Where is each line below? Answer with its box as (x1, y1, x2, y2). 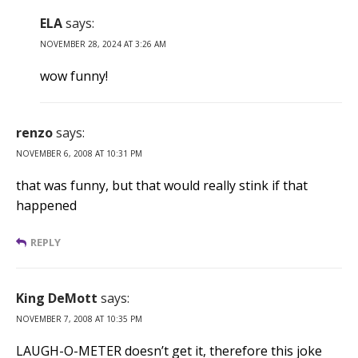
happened (16, 196, 77, 214)
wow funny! (40, 66, 108, 85)
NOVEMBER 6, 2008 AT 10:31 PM (16, 147, 142, 159)
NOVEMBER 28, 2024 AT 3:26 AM (40, 38, 166, 50)
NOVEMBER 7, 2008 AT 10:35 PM (16, 312, 142, 324)
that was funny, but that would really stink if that (16, 176, 308, 194)
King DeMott (16, 288, 97, 307)
